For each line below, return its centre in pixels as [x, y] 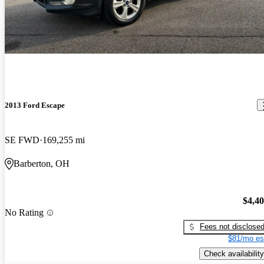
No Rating [24, 213]
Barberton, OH [42, 164]
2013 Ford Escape [35, 105]
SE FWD [22, 140]
